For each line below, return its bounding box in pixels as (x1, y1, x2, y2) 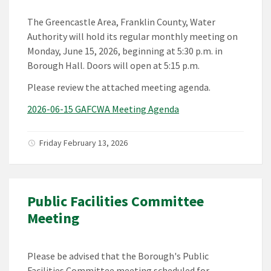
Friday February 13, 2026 (39, 137, 128, 149)
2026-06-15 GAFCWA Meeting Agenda (27, 103, 179, 116)
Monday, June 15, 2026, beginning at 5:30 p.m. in (27, 45, 223, 57)
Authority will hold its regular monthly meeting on (27, 30, 238, 43)
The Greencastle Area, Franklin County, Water (27, 16, 215, 28)
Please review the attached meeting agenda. (27, 81, 211, 94)
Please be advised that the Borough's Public (27, 250, 209, 263)
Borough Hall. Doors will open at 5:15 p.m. (27, 59, 200, 72)
